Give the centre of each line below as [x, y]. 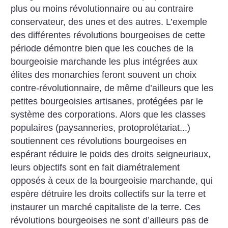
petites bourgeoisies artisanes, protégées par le [107, 102]
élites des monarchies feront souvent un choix [104, 75]
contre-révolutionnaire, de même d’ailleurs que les [112, 88]
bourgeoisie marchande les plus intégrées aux [104, 62]
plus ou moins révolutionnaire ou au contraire [102, 9]
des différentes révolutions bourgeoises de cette [108, 35]
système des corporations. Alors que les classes [108, 115]
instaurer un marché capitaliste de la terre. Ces [106, 207]
